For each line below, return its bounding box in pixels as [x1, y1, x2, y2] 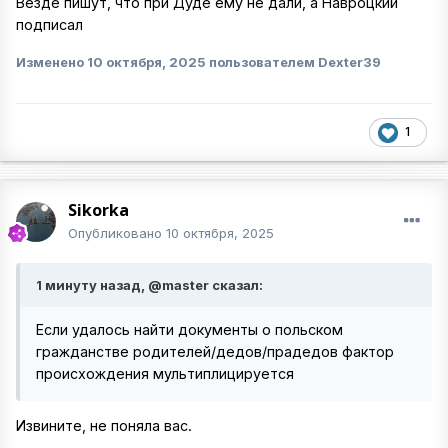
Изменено [16, 53, 87, 70]
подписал [16, 16, 83, 34]
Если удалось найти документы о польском [36, 321, 343, 338]
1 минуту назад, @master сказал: [36, 277, 263, 293]
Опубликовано [68, 225, 166, 241]
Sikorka [68, 199, 129, 221]
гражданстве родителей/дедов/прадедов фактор [36, 343, 394, 360]
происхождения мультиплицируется [36, 365, 294, 382]
